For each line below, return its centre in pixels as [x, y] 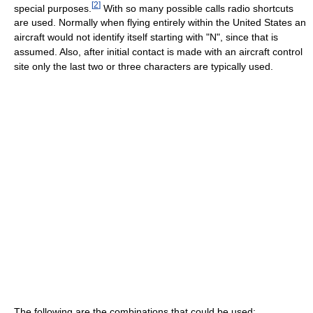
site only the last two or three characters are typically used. [144, 67]
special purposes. [53, 8]
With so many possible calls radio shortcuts [197, 8]
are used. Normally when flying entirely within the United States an [160, 23]
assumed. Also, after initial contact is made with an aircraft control [158, 52]
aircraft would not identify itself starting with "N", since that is [146, 37]
